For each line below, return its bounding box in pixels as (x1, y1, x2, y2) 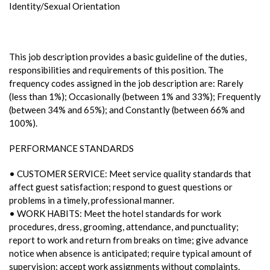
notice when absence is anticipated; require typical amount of (9, 247, 252, 259)
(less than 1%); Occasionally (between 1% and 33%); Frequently (9, 90, 261, 102)
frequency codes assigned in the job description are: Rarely (9, 77, 243, 89)
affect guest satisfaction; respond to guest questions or (9, 181, 233, 192)
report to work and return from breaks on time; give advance (9, 234, 248, 245)
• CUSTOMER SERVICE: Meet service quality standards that (9, 168, 251, 179)
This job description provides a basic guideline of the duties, (9, 51, 246, 62)
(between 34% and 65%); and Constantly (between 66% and (9, 104, 245, 115)
